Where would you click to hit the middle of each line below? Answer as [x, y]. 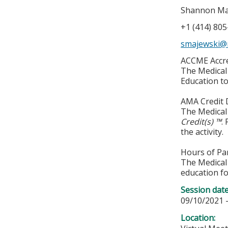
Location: [199, 218]
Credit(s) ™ [201, 122]
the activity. [202, 132]
